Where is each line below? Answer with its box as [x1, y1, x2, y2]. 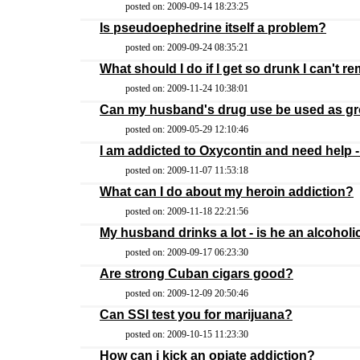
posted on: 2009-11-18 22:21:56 [125, 206, 248, 217]
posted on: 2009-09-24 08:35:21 [125, 42, 248, 53]
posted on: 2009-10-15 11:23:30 [125, 329, 248, 340]
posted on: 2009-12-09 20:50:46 [125, 288, 248, 299]
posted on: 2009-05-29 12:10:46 [125, 124, 248, 135]
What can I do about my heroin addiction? [100, 185, 354, 198]
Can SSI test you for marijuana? [100, 308, 292, 321]
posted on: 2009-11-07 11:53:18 [125, 165, 248, 176]
